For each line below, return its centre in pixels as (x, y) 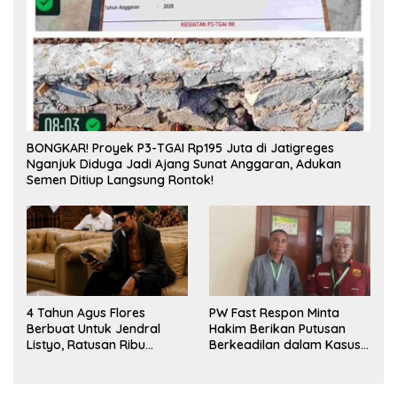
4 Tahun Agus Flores (86, 313)
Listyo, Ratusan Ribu (86, 345)
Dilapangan (61, 377)
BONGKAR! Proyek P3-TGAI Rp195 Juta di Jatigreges (180, 148)
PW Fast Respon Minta (274, 313)
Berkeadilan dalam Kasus (285, 345)
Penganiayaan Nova (269, 361)
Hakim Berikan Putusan (277, 329)
